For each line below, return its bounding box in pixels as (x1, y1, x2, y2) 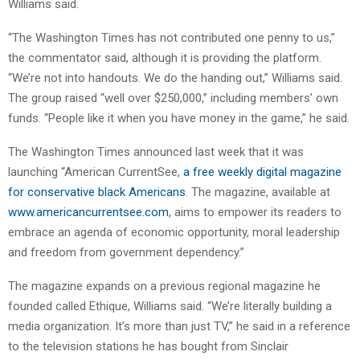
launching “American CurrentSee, (8, 164, 183, 179)
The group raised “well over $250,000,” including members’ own (8, 90, 338, 105)
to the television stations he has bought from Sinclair (8, 338, 288, 354)
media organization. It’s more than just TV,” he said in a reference (8, 318, 350, 333)
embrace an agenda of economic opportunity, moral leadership (8, 224, 340, 239)
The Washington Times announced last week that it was (8, 144, 304, 159)
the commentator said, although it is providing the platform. (8, 50, 321, 65)
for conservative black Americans (8, 184, 186, 199)
